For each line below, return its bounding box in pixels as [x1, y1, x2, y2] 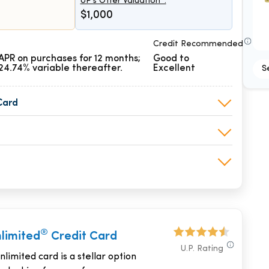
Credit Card [48, 231, 117, 243]
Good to [153, 54, 189, 64]
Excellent [153, 64, 195, 73]
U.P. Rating [181, 244, 223, 253]
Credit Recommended [153, 40, 243, 49]
